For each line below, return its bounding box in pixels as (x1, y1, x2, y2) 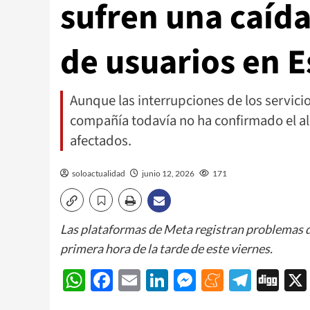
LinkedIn (168, 266, 252, 294)
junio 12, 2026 (142, 168, 194, 179)
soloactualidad (72, 168, 125, 179)
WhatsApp (85, 266, 190, 294)
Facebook (113, 266, 208, 294)
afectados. (70, 131, 131, 151)
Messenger (196, 266, 303, 294)
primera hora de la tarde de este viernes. (60, 241, 273, 256)
